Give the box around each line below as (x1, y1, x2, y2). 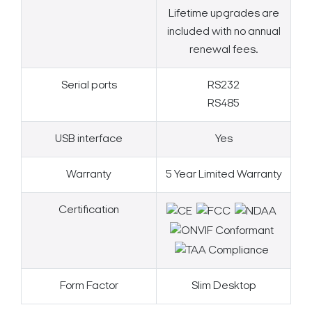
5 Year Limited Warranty (165, 169, 282, 181)
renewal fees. (189, 45, 258, 56)
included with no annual (166, 26, 281, 38)
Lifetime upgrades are (168, 8, 279, 20)
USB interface (55, 134, 123, 146)
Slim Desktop (191, 281, 256, 292)
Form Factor (59, 281, 118, 292)
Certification (58, 205, 119, 217)
